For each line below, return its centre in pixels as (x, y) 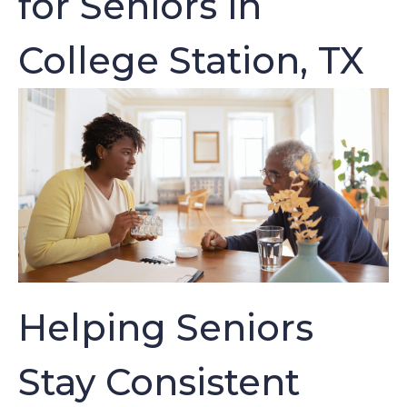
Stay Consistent (159, 382)
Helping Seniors (166, 328)
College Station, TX (191, 60)
